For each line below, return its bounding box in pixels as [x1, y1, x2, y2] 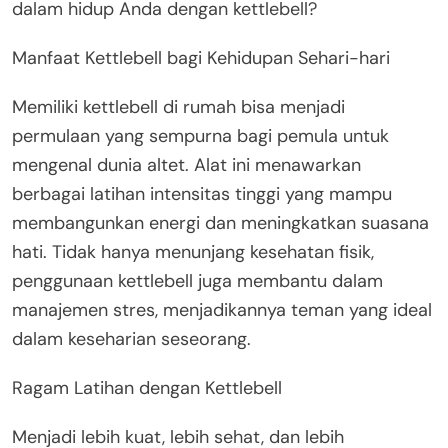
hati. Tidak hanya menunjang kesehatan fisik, [12, 239, 374, 264]
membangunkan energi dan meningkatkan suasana [12, 210, 429, 235]
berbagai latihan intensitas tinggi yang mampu [12, 181, 392, 206]
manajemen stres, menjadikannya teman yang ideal [12, 297, 432, 322]
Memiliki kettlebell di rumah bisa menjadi [12, 94, 345, 119]
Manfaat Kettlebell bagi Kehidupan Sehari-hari [12, 45, 390, 70]
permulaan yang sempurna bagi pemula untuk [12, 123, 389, 148]
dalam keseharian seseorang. [12, 326, 251, 351]
